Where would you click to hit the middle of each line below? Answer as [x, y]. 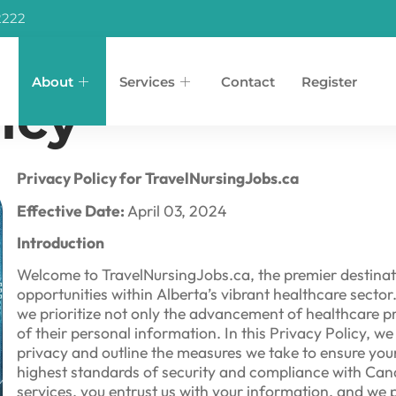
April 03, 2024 [177, 210]
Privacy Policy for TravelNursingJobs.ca [158, 179]
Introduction [61, 242]
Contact [248, 81]
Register [329, 81]
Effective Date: [72, 210]
